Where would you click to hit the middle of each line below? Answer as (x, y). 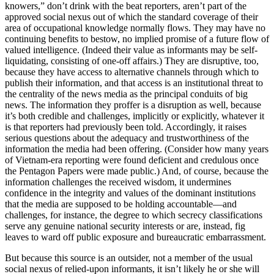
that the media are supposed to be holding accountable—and (121, 204)
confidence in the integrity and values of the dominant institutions (130, 193)
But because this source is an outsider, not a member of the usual (129, 257)
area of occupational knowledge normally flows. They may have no (135, 28)
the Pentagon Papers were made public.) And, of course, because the (137, 171)
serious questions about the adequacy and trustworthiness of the (127, 138)
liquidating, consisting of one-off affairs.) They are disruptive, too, (132, 61)
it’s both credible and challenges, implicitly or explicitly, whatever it (135, 116)
